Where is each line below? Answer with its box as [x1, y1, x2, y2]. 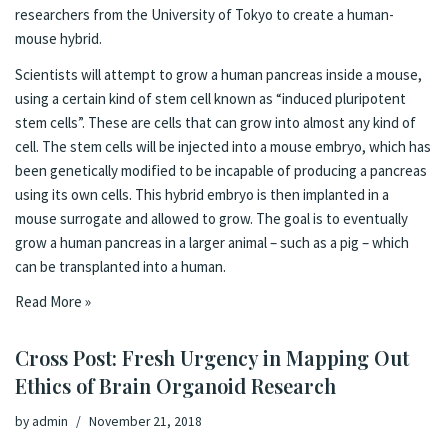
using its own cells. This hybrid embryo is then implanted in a [15, 184, 389, 204]
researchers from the [15, 5, 151, 25]
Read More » [15, 291, 91, 311]
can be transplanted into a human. [15, 256, 226, 276]
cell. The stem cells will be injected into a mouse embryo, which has [15, 136, 431, 156]
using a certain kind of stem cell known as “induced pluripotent [15, 88, 406, 108]
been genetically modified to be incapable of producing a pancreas [15, 160, 427, 180]
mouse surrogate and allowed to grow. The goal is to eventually [15, 208, 408, 228]
